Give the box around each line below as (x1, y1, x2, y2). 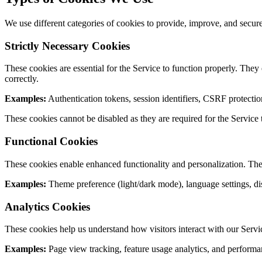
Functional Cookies (5, 135, 98, 148)
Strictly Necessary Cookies (5, 39, 130, 52)
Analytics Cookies (5, 200, 90, 213)
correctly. (5, 74, 39, 84)
